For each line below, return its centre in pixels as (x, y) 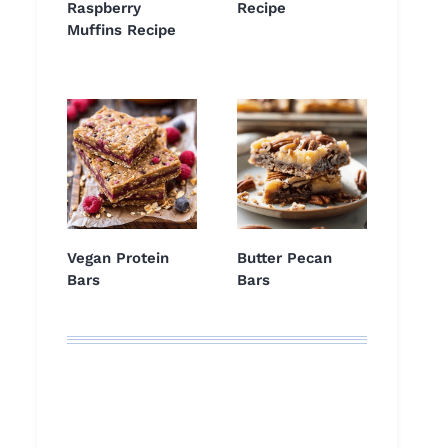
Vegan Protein (118, 258)
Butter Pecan (284, 258)
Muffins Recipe (121, 30)
